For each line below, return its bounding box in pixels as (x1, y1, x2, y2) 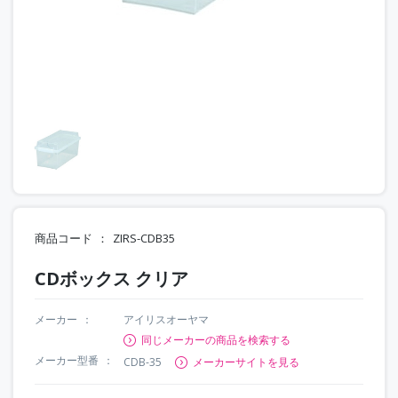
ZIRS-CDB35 (113, 229, 175, 246)
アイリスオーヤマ (123, 311, 209, 327)
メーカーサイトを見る (193, 354, 299, 370)
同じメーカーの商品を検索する (141, 331, 291, 347)
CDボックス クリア (35, 266, 188, 291)
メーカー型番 (35, 352, 99, 368)
